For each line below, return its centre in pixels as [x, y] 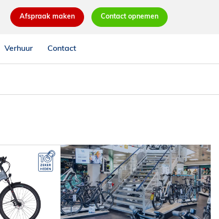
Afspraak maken [47, 17]
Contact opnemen [130, 17]
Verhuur [19, 49]
